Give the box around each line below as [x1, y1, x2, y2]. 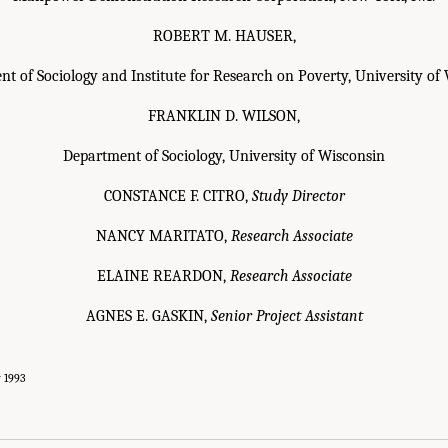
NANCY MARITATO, [95, 227, 231, 246]
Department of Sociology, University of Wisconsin [63, 147, 385, 166]
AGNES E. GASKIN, [85, 307, 211, 326]
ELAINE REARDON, [96, 267, 230, 286]
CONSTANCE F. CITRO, [103, 187, 252, 206]
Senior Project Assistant [210, 307, 363, 326]
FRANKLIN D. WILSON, [148, 107, 300, 126]
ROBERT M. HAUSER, [152, 27, 296, 46]
